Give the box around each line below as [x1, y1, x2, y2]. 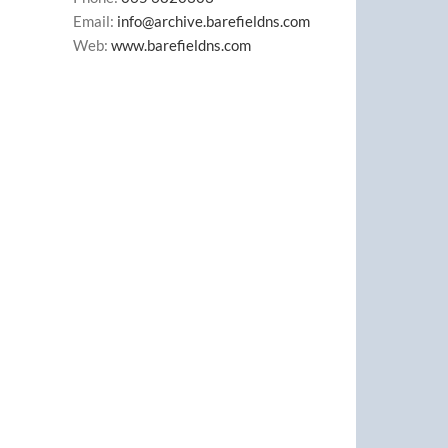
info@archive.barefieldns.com [117, 12, 310, 31]
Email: [73, 12, 117, 31]
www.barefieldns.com [111, 36, 251, 55]
